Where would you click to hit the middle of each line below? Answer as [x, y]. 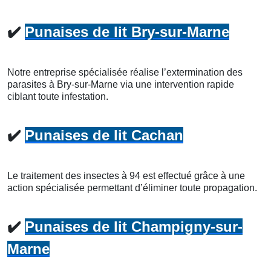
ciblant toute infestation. [58, 97]
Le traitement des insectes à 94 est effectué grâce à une [126, 176]
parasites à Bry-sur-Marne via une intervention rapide [121, 85]
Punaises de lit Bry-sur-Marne [127, 32]
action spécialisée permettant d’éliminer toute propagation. [132, 188]
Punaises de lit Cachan [104, 135]
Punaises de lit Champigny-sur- [134, 227]
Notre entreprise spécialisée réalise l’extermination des [125, 73]
